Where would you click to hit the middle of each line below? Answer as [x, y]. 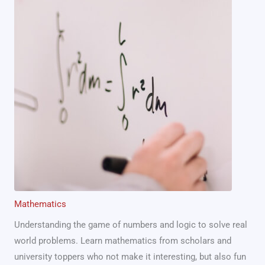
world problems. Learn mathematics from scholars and [123, 240]
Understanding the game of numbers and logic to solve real [131, 224]
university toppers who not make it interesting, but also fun [130, 256]
